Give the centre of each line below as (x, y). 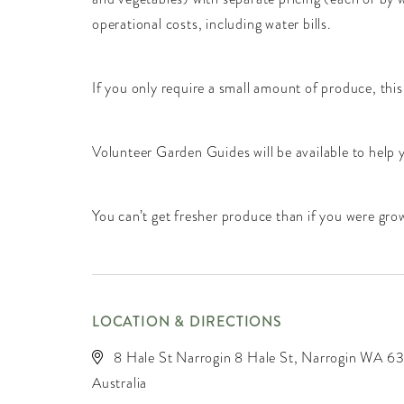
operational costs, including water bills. (212, 24)
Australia (120, 383)
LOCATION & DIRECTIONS (187, 321)
